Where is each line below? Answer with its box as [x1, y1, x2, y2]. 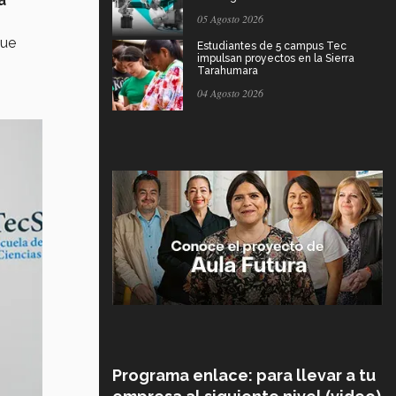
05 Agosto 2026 [197, 11, 263, 26]
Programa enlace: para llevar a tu [112, 365, 376, 385]
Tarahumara [197, 64, 258, 77]
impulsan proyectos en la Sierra [197, 51, 354, 65]
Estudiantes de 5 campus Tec [197, 39, 346, 52]
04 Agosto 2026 [197, 85, 263, 100]
